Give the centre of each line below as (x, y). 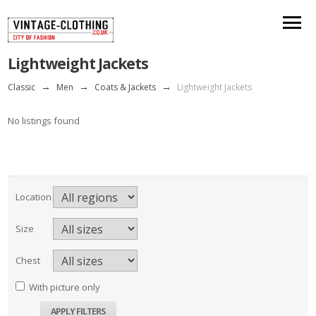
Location (34, 197)
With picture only (65, 287)
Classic (22, 87)
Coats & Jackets (126, 87)
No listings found (44, 121)
